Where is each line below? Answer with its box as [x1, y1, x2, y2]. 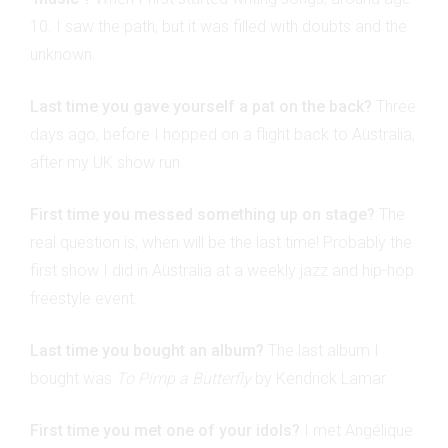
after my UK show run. [30, 152, 184, 172]
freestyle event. [30, 288, 138, 308]
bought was [30, 368, 116, 388]
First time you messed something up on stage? [30, 204, 375, 224]
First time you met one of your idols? [30, 420, 300, 440]
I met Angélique [300, 420, 413, 440]
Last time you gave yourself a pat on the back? [30, 96, 372, 116]
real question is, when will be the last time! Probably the [30, 232, 412, 252]
